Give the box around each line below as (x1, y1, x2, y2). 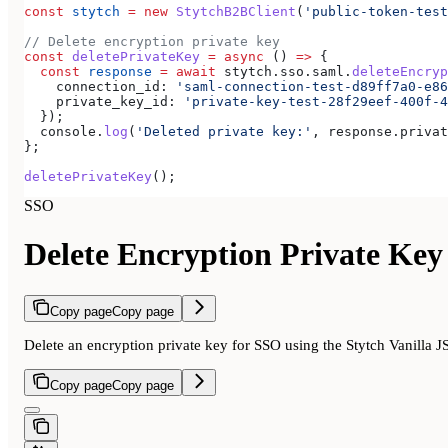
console (24, 123, 96, 139)
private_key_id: (24, 93, 176, 109)
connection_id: (24, 78, 168, 94)
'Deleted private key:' (136, 123, 312, 139)
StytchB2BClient (168, 3, 296, 19)
